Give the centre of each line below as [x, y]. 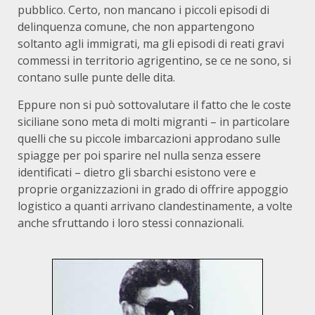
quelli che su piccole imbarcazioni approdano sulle [149, 139]
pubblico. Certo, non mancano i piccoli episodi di [143, 10]
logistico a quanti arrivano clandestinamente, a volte [155, 206]
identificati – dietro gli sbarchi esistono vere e [137, 172]
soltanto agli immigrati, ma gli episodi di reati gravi [151, 44]
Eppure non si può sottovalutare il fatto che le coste [154, 105]
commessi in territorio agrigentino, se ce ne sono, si [154, 60]
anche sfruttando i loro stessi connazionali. [131, 223]
